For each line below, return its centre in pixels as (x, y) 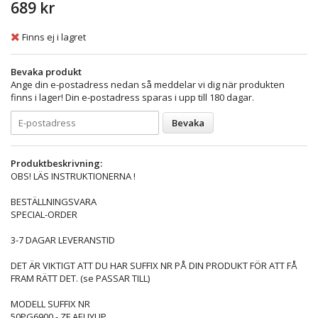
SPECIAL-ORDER (44, 214)
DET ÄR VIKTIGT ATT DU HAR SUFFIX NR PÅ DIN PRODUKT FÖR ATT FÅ (154, 265)
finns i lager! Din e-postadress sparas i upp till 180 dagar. (132, 97)
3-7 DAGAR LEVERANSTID (63, 240)
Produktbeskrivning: (56, 163)
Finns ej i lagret (54, 37)
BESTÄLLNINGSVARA (54, 201)
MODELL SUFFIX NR (50, 303)
